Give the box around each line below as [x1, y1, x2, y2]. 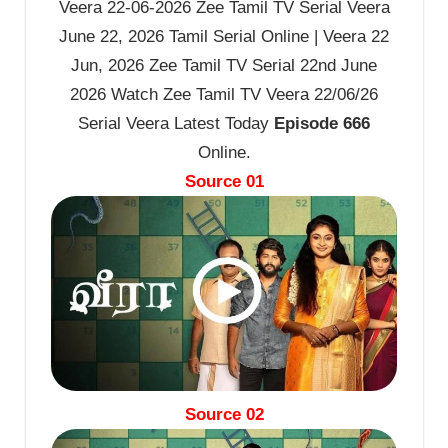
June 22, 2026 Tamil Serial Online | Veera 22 [59, 27, 389, 47]
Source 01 [184, 172, 264, 192]
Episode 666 [274, 114, 370, 134]
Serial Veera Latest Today [78, 114, 274, 134]
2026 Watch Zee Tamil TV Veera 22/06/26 [70, 85, 378, 105]
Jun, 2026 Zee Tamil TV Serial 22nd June [71, 56, 377, 76]
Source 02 [184, 405, 264, 425]
